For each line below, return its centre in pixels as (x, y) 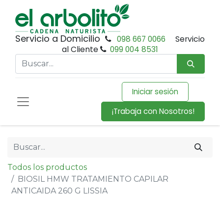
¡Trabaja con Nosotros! (153, 111)
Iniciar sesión (155, 92)
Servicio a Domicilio (59, 39)
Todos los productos (47, 167)
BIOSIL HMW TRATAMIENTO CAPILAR (93, 179)
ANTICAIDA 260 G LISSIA (59, 191)
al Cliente (81, 49)
